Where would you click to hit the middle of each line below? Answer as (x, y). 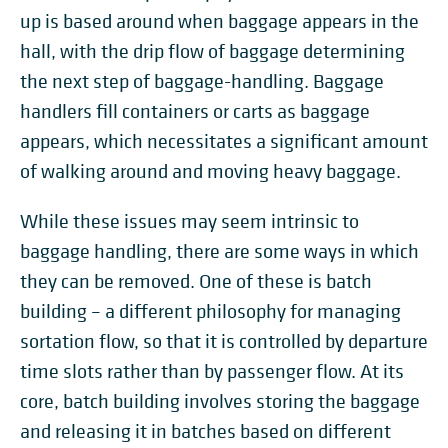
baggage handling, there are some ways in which (219, 252)
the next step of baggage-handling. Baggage (202, 82)
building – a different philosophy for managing (210, 312)
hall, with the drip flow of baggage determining (212, 52)
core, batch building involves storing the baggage (220, 402)
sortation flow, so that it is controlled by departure (224, 342)
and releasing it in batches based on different (205, 432)
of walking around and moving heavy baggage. (210, 172)
